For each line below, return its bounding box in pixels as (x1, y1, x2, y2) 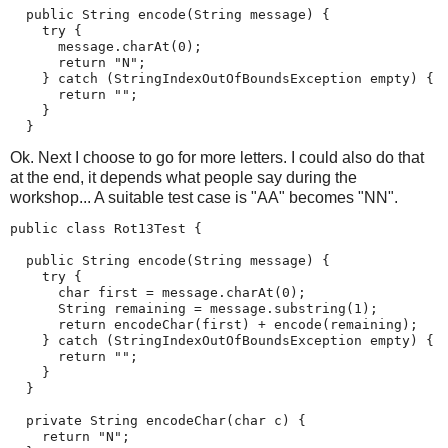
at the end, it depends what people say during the (10, 168, 357, 186)
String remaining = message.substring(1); (10, 300, 378, 316)
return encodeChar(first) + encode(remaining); (10, 316, 418, 332)
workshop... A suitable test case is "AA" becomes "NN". (10, 188, 398, 206)
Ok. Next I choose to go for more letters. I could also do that (10, 148, 424, 166)
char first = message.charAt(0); (10, 284, 306, 300)
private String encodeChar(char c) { (10, 412, 306, 428)
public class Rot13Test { (10, 220, 202, 236)
